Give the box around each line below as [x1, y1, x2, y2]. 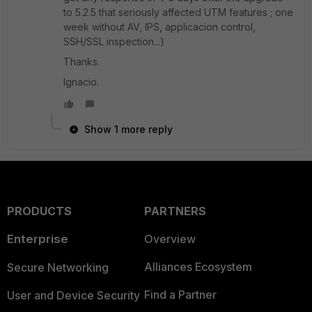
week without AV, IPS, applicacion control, [63, 21, 256, 33]
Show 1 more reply [84, 123, 173, 135]
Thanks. [63, 56, 100, 68]
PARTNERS [143, 204, 206, 218]
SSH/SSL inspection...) [63, 36, 164, 47]
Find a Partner [143, 288, 217, 302]
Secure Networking [7, 260, 109, 274]
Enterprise [7, 232, 68, 246]
